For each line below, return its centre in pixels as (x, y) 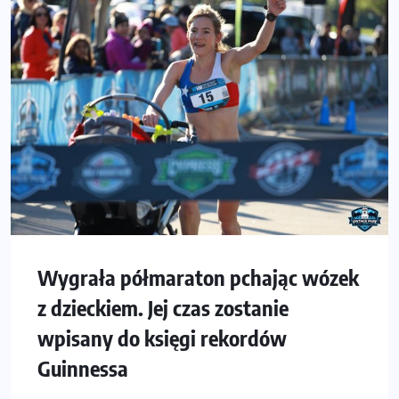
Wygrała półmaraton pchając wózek (198, 277)
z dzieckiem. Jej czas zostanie (163, 308)
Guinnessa (83, 368)
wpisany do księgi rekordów (162, 338)
